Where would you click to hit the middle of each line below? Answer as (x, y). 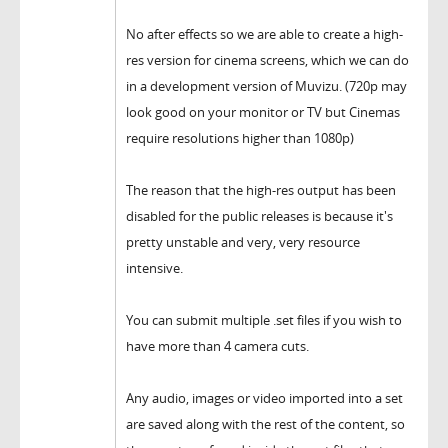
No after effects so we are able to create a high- (264, 34)
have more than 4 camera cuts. (217, 346)
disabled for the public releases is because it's (259, 216)
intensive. (154, 268)
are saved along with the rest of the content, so (265, 424)
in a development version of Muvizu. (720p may (266, 86)
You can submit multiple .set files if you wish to (264, 320)
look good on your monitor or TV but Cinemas (263, 112)
